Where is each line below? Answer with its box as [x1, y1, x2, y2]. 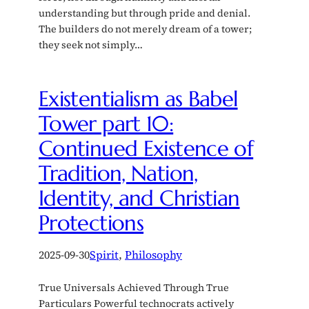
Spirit [90, 246, 119, 262]
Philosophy [125, 246, 182, 262]
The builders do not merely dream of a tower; [39, 21, 252, 36]
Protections [39, 208, 144, 237]
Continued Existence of [39, 134, 254, 162]
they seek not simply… [39, 37, 143, 52]
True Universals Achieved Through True [39, 280, 229, 295]
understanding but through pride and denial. [39, 6, 250, 20]
